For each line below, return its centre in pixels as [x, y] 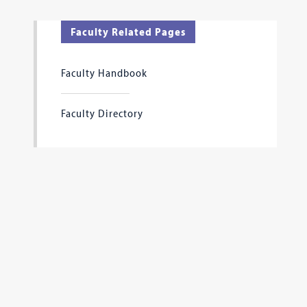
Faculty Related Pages [128, 32]
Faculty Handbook [104, 73]
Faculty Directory [102, 113]
